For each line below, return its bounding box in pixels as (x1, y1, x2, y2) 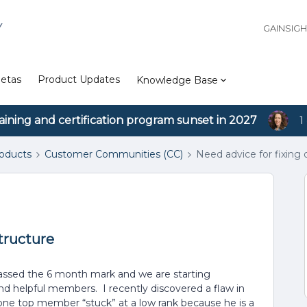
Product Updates (38, 73, 120, 86)
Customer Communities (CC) (45, 148, 183, 160)
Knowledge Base (136, 73, 218, 86)
